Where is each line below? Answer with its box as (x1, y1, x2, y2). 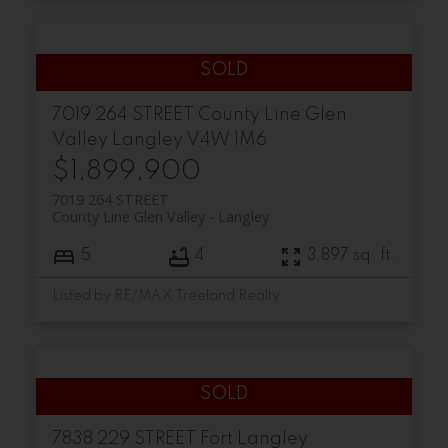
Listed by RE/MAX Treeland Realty (51, 288, 280, 303)
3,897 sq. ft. (307, 248, 397, 265)
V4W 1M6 (185, 131, 267, 150)
